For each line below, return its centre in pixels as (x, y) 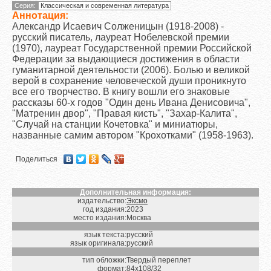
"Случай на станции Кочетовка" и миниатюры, (115, 124)
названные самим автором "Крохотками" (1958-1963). (133, 135)
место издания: (100, 217)
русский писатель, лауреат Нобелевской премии (121, 37)
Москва (139, 217)
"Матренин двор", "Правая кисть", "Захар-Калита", (125, 113)
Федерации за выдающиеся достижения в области (126, 59)
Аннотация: (40, 15)
